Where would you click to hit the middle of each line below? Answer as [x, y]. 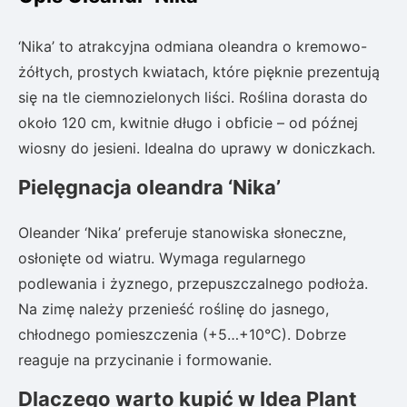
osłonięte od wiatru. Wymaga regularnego [162, 258]
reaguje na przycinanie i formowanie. [145, 360]
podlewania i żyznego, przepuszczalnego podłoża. [193, 284]
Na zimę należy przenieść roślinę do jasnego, [174, 309]
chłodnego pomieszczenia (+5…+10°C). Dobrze [182, 335]
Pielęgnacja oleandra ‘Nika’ [149, 188]
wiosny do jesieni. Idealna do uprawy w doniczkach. [197, 149]
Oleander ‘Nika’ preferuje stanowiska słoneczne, [182, 233]
